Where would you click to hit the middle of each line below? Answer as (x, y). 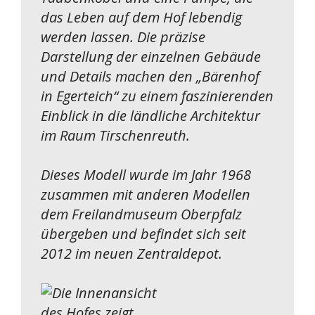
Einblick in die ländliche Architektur (150, 115)
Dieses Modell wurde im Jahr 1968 (146, 174)
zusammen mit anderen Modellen (146, 194)
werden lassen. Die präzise (123, 37)
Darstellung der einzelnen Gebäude (151, 56)
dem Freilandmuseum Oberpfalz (141, 214)
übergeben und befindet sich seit (143, 233)
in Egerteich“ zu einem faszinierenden (157, 96)
